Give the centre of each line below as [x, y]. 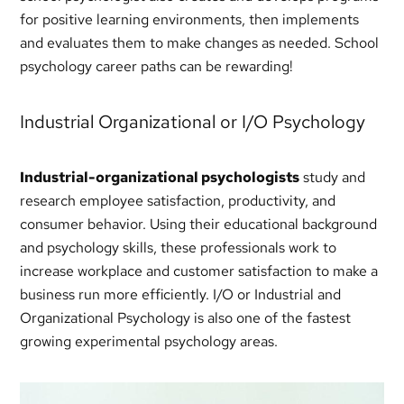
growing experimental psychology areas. [149, 342]
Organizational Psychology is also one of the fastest [186, 318]
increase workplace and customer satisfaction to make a [199, 271]
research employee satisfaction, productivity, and [178, 201]
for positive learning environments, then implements [190, 20]
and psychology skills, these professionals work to [179, 248]
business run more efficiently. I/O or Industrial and [181, 295]
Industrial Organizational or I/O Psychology [193, 122]
